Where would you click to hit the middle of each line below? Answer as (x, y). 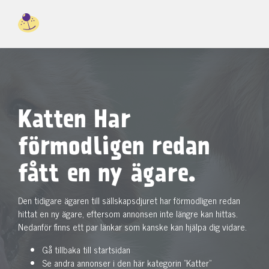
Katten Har (74, 122)
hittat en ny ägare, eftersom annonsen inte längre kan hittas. (128, 213)
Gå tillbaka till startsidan (86, 249)
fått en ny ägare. (107, 176)
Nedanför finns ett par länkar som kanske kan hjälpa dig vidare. (132, 227)
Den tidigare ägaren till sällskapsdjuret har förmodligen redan (129, 200)
